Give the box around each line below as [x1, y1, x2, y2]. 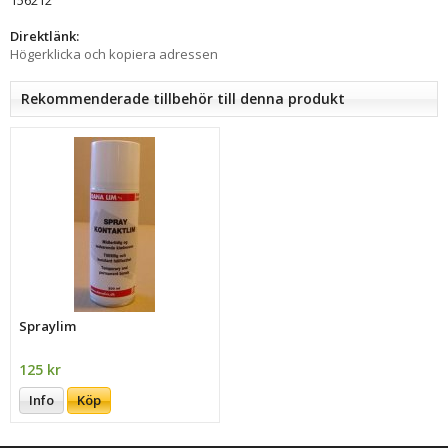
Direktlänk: [10, 26, 79, 45]
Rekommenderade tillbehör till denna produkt [21, 88, 345, 108]
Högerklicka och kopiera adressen [10, 44, 218, 63]
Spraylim [19, 316, 77, 335]
